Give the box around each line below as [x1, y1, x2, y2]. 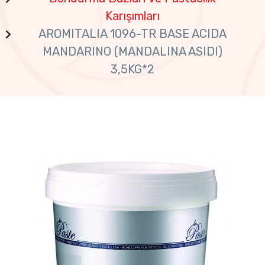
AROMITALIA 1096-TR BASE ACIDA [38, 26, 227, 41]
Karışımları [105, 8, 160, 23]
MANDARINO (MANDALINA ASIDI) [43, 44, 222, 59]
